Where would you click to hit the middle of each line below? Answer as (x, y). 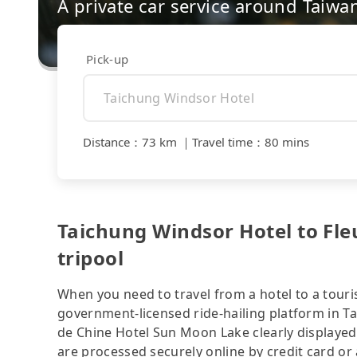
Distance (106, 142)
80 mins (287, 142)
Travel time (222, 142)
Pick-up (108, 59)
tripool (91, 257)
